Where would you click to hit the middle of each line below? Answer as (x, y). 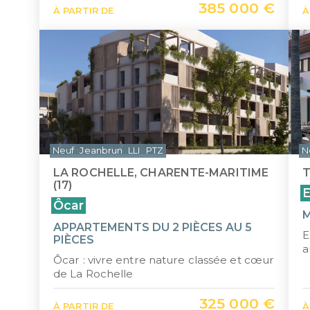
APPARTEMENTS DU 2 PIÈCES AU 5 (153, 227)
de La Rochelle (93, 274)
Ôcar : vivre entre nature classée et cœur (164, 260)
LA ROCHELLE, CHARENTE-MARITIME (161, 173)
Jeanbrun (101, 151)
